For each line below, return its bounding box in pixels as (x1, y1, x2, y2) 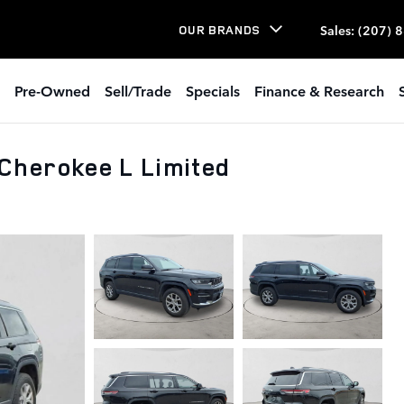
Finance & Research (254, 80, 384, 100)
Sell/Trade (105, 80, 171, 100)
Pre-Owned (14, 80, 90, 100)
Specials (186, 80, 240, 100)
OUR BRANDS (179, 21, 261, 38)
